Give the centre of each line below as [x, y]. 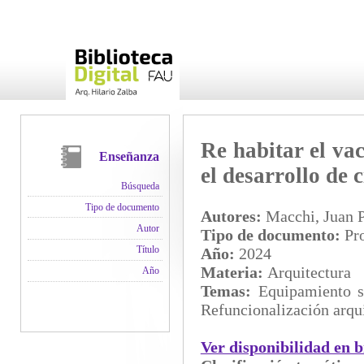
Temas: [229, 291]
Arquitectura [309, 273]
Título [148, 250]
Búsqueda [141, 186]
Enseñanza [129, 156]
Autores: [233, 217]
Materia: [234, 273]
